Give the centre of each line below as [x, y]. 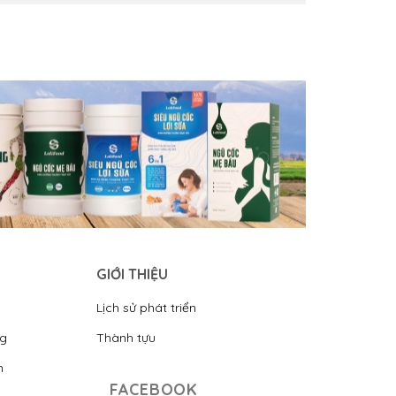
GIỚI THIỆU [133, 274]
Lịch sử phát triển [147, 308]
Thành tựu [126, 338]
